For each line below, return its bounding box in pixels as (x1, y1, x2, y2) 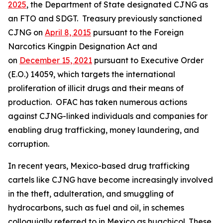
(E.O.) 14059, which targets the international (8, 69, 175, 79)
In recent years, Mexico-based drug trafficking (8, 161, 190, 171)
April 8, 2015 (45, 27, 91, 37)
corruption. (8, 139, 51, 149)
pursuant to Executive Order (92, 55, 204, 65)
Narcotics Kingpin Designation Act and (8, 41, 157, 51)
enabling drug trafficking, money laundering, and (8, 125, 199, 135)
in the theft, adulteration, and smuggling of (8, 189, 174, 199)
